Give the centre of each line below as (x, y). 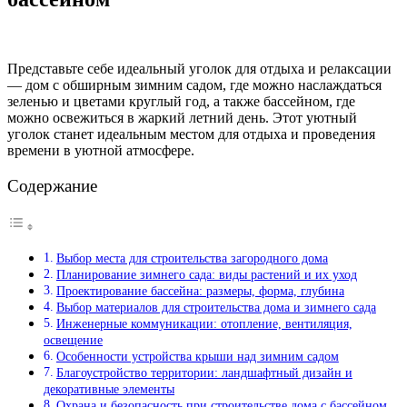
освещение (73, 340)
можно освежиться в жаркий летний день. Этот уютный (182, 117)
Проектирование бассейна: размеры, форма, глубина (200, 291)
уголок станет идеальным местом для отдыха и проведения (191, 134)
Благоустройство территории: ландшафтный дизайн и (204, 373)
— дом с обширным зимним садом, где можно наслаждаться (194, 84)
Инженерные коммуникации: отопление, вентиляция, (204, 324)
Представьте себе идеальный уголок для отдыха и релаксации (199, 68)
